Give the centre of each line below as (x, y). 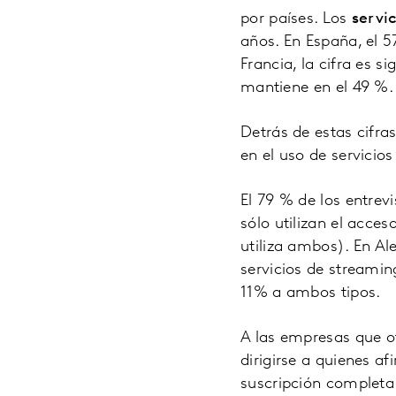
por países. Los (296, 19)
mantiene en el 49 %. (317, 88)
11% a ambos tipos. (311, 293)
